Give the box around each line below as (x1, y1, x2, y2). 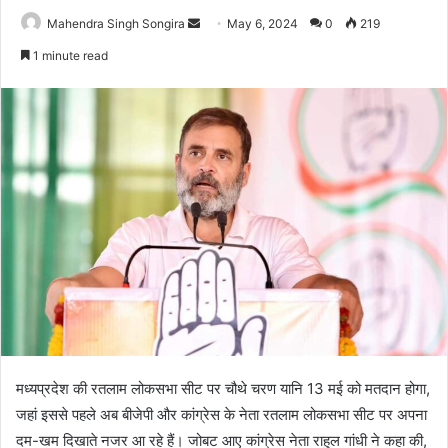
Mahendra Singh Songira (47, 15, 185, 31)
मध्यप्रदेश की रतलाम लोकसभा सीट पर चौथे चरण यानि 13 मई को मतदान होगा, (16, 379, 430, 399)
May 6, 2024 (227, 15, 298, 31)
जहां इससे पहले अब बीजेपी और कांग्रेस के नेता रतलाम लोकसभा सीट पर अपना (16, 405, 427, 425)
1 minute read (30, 47, 108, 63)
